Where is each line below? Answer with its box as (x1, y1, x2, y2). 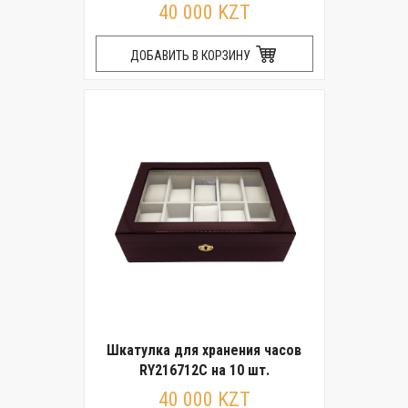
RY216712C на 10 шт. (138, 362, 270, 379)
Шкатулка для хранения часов (107, 342, 301, 359)
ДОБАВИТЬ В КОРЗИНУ (129, 48, 253, 63)
